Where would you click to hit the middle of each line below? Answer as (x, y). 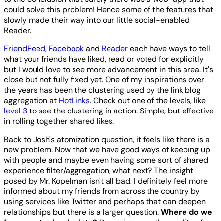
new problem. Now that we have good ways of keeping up (107, 149)
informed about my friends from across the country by (102, 191)
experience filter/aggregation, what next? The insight (99, 170)
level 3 (16, 110)
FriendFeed (25, 48)
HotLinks (74, 100)
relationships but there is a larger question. (82, 212)
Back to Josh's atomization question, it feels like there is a (107, 139)
